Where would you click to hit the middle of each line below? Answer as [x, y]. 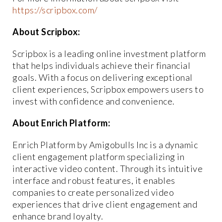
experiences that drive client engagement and [105, 204]
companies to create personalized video [93, 192]
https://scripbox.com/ [55, 10]
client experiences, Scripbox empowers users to [108, 89]
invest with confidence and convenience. [94, 101]
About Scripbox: [46, 31]
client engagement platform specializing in [98, 156]
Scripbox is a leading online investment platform [109, 53]
